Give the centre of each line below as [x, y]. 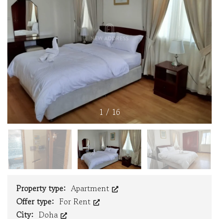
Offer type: [36, 202]
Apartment [91, 188]
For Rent [76, 202]
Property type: [42, 188]
